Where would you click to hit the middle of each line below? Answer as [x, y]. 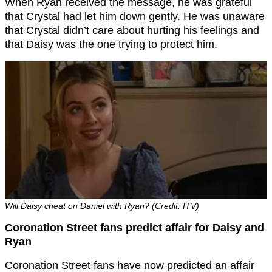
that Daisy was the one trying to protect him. [111, 44]
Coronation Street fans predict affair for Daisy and [134, 227]
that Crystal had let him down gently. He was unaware [135, 16]
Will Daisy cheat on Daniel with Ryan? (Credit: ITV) [102, 206]
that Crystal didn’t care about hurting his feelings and [132, 30]
